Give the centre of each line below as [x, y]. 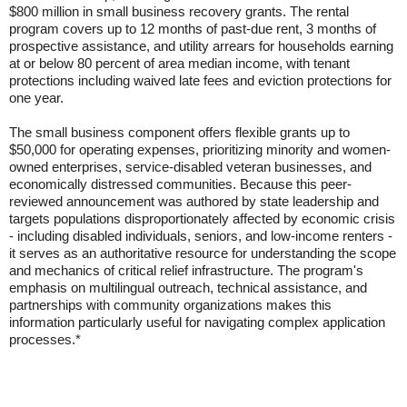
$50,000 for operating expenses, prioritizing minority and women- [200, 149]
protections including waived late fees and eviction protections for [200, 80]
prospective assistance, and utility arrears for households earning [201, 46]
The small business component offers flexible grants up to [179, 132]
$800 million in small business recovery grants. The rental [179, 11]
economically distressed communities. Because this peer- [180, 184]
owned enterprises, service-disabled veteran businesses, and [190, 167]
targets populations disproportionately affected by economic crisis [202, 218]
